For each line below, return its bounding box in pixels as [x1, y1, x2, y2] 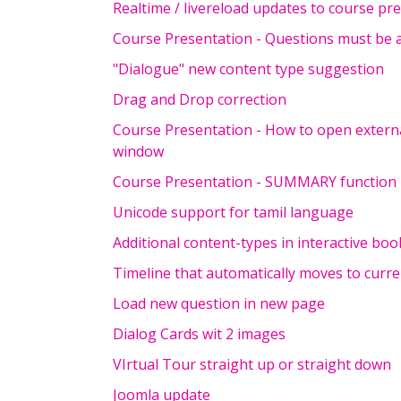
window [113, 141, 164, 161]
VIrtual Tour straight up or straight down [113, 354, 391, 374]
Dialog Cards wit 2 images [113, 324, 286, 344]
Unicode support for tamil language [113, 202, 354, 222]
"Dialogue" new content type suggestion [113, 59, 384, 79]
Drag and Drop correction [113, 90, 286, 109]
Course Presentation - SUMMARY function [113, 172, 397, 192]
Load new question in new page [113, 294, 325, 313]
